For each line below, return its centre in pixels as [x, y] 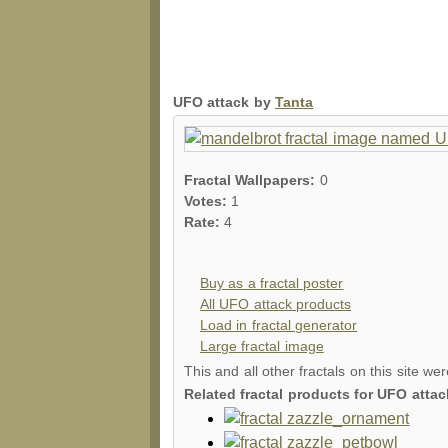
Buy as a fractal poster [272, 283]
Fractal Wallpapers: [252, 180]
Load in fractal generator [279, 325]
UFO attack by [224, 102]
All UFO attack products [276, 304]
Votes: [208, 201]
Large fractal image [262, 346]
